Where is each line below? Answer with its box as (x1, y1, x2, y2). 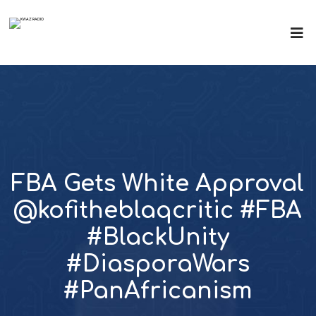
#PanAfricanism (63, 279, 253, 303)
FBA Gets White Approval (11, 171, 305, 196)
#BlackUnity (86, 225, 229, 250)
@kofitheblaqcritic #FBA (13, 198, 303, 223)
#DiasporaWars (66, 252, 250, 276)
